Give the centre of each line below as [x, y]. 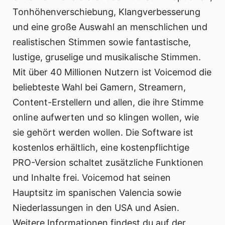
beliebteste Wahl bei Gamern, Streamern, [99, 87]
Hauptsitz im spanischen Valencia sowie [97, 192]
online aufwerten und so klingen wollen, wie [106, 117]
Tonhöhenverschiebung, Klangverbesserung [106, 12]
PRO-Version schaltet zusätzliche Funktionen [108, 162]
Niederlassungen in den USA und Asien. [96, 207]
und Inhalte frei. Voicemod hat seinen [92, 177]
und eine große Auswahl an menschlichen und [110, 27]
